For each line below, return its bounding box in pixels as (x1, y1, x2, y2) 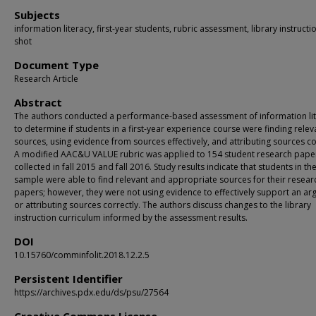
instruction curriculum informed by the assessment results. (14, 212, 248, 224)
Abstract (14, 95, 62, 109)
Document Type (14, 58, 99, 72)
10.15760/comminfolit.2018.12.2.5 (14, 249, 150, 261)
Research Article (14, 73, 78, 85)
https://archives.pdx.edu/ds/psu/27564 (14, 286, 169, 298)
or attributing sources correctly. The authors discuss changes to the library (14, 199, 311, 211)
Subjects (14, 8, 60, 22)
